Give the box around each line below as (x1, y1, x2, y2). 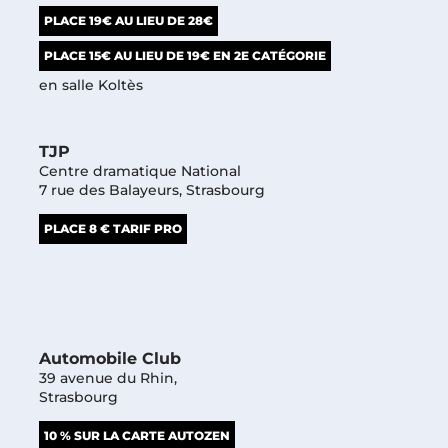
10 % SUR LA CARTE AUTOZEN (43, 427, 230, 443)
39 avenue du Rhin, (38, 368, 177, 387)
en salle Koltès (38, 75, 143, 94)
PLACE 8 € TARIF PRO (43, 220, 182, 236)
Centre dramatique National (38, 161, 241, 180)
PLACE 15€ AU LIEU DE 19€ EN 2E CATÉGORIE (43, 47, 326, 63)
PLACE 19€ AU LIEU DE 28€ (43, 12, 213, 28)
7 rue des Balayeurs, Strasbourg (38, 180, 265, 199)
